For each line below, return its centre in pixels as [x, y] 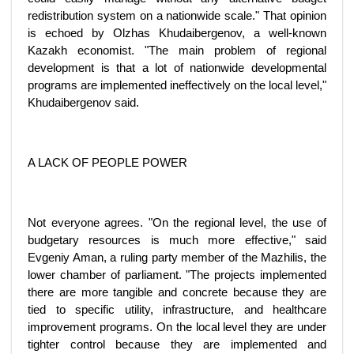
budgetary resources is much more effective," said [177, 240]
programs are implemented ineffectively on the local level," [177, 85]
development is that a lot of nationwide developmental [177, 68]
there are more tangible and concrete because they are [177, 292]
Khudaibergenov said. [83, 102]
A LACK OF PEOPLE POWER [107, 162]
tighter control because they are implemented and [177, 344]
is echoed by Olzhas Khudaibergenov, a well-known [177, 33]
